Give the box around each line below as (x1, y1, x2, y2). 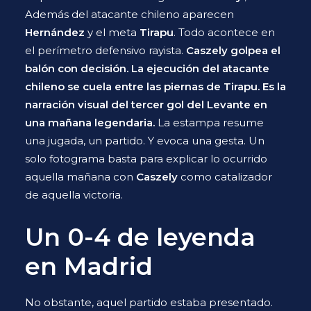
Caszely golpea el (186, 44, 280, 57)
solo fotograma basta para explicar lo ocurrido (25, 152, 267, 165)
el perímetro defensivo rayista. (25, 44, 186, 57)
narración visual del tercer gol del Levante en (25, 98, 267, 111)
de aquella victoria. (25, 188, 123, 201)
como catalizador (178, 170, 272, 183)
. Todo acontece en (174, 26, 275, 39)
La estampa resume (155, 116, 264, 129)
